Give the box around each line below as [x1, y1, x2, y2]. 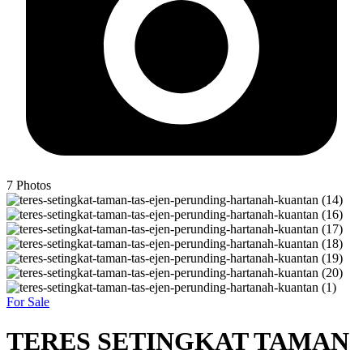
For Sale [6, 295, 49, 310]
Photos [16, 178, 51, 193]
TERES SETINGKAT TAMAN [6, 327, 349, 357]
